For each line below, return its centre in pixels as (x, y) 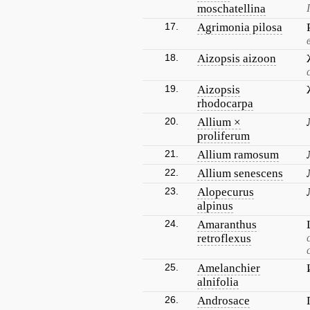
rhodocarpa (225, 103)
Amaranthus (227, 225)
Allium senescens (240, 173)
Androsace (224, 301)
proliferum (224, 136)
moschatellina (231, 9)
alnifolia (218, 282)
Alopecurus (226, 192)
